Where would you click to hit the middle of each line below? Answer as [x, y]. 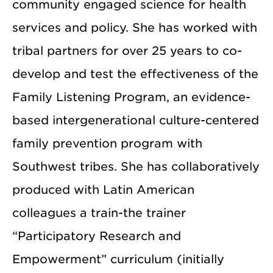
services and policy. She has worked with [135, 27]
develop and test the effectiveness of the [135, 74]
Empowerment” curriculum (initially [118, 259]
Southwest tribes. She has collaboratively [136, 166]
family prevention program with [107, 143]
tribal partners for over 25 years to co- [127, 51]
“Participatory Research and [97, 236]
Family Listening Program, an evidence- [131, 97]
